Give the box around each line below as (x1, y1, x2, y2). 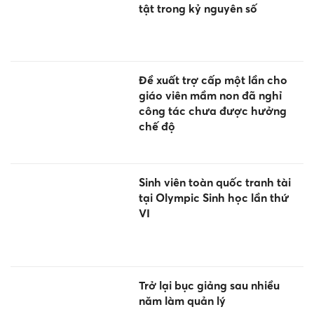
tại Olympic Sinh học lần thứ (138, 191, 289, 205)
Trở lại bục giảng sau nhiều (138, 278, 280, 292)
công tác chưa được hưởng (138, 104, 287, 118)
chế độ (138, 119, 175, 134)
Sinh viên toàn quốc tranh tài (138, 175, 291, 190)
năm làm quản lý (138, 293, 226, 308)
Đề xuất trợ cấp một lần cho (138, 73, 287, 88)
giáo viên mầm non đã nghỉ (138, 88, 282, 103)
